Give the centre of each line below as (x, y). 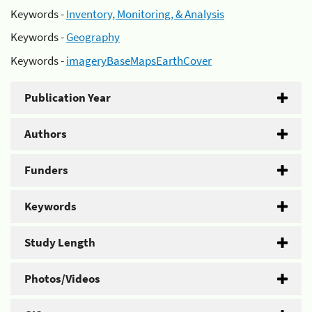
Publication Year (68, 97)
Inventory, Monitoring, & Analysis (145, 14)
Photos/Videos (62, 278)
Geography (93, 37)
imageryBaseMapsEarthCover (139, 60)
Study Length (60, 242)
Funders (46, 170)
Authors (46, 133)
